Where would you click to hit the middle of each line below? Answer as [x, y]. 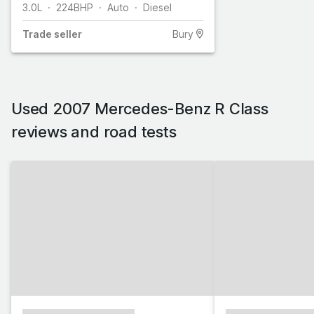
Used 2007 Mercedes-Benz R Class [140, 108]
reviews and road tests [94, 131]
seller [67, 34]
